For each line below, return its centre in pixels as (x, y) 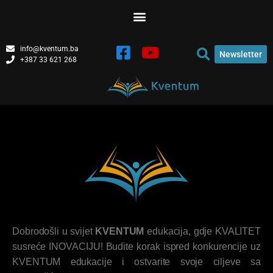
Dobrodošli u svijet (54, 231)
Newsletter (240, 54)
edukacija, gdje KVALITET (202, 231)
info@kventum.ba (49, 49)
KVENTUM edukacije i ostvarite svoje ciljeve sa (136, 262)
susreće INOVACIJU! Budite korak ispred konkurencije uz (136, 246)
